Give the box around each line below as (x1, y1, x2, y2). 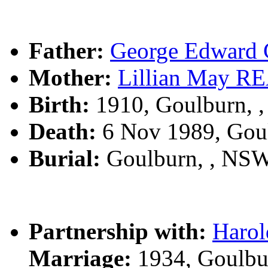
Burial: (29, 145, 100, 171)
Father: (29, 38, 104, 63)
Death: (29, 118, 96, 144)
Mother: (29, 65, 112, 90)
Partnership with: (29, 218, 206, 244)
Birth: (29, 92, 90, 117)
